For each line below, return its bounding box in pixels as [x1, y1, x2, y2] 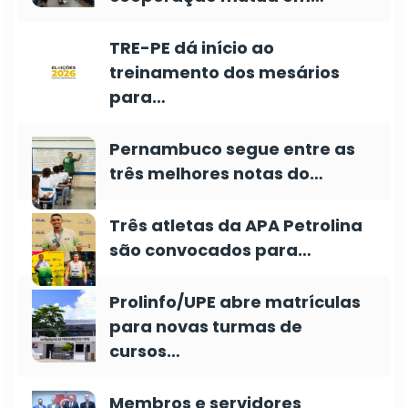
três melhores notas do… [109, 162, 323, 185]
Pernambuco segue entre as [109, 138, 355, 160]
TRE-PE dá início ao [109, 36, 274, 59]
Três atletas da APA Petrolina [109, 214, 362, 237]
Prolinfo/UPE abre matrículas [109, 291, 361, 313]
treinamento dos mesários [109, 61, 340, 84]
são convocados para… [109, 239, 311, 261]
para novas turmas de [109, 315, 302, 338]
